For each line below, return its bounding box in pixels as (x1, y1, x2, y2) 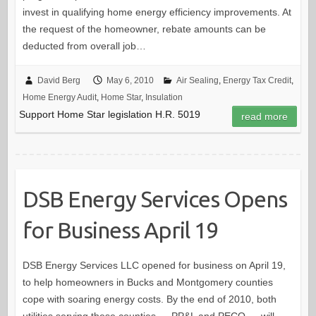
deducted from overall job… (22, 39, 146, 51)
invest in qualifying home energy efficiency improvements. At (22, 6, 291, 18)
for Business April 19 (22, 217, 218, 243)
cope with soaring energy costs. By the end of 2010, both (22, 293, 276, 305)
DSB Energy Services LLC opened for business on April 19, (22, 259, 286, 271)
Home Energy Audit (22, 92, 97, 102)
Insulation (145, 92, 183, 102)
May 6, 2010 (106, 75, 154, 85)
